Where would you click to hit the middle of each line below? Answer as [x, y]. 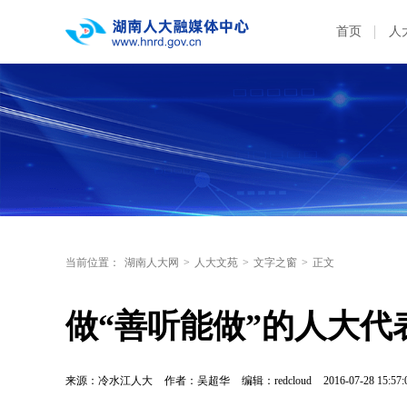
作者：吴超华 [197, 381]
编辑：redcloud [278, 381]
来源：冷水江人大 [109, 381]
